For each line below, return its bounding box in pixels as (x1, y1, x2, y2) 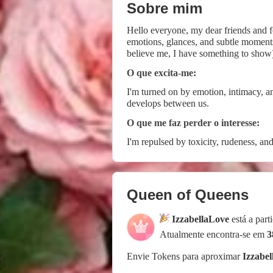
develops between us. (127, 97, 209, 108)
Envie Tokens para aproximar (127, 250, 243, 261)
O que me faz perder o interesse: (127, 117, 260, 128)
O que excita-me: (127, 67, 196, 78)
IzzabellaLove (172, 213, 229, 224)
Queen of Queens (127, 186, 249, 203)
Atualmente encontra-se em (160, 229, 267, 239)
